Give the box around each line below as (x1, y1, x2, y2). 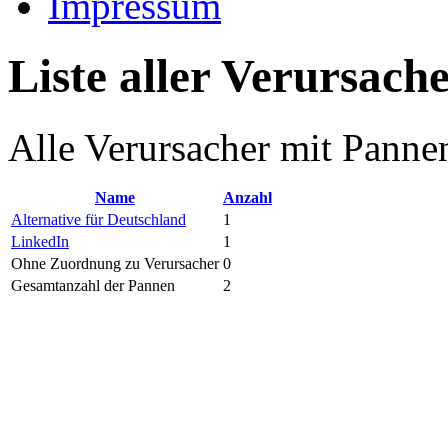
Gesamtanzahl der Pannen (11, 276, 175, 294)
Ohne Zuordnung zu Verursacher (11, 254, 219, 272)
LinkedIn (11, 232, 69, 250)
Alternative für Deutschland (11, 210, 186, 228)
